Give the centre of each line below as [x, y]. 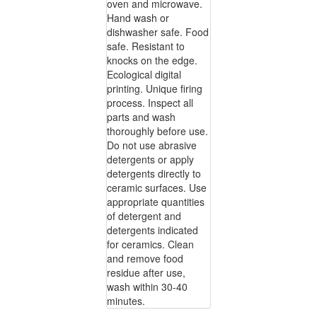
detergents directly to [154, 174]
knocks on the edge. [152, 60]
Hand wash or [138, 18]
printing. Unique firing [155, 89]
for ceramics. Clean [150, 244]
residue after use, [146, 273]
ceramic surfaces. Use [157, 188]
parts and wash [141, 117]
